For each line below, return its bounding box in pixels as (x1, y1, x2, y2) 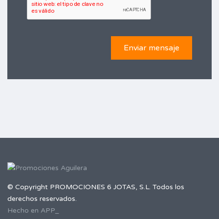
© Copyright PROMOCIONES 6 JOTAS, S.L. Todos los (7, 183, 184, 191)
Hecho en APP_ (7, 206, 59, 215)
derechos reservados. (7, 195, 77, 203)
